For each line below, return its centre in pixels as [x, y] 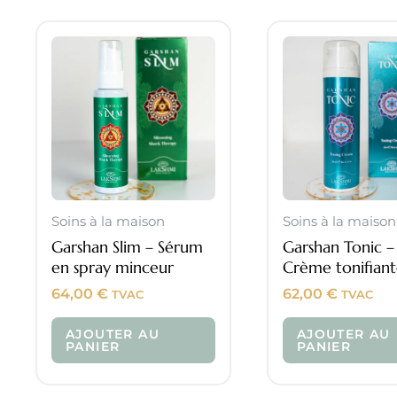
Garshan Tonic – [338, 246]
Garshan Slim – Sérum [127, 246]
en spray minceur [113, 267]
